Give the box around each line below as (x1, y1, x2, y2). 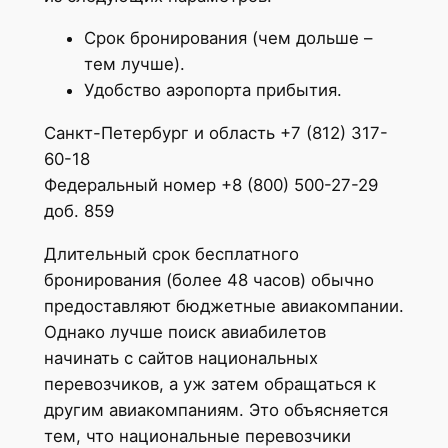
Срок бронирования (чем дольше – (83, 28, 372, 49)
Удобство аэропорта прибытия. (83, 80, 342, 101)
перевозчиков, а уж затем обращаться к (43, 373, 376, 394)
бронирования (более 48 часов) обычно (43, 269, 374, 290)
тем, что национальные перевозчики (43, 425, 351, 446)
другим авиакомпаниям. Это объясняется (43, 399, 388, 420)
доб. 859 (43, 201, 114, 222)
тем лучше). (83, 54, 185, 75)
